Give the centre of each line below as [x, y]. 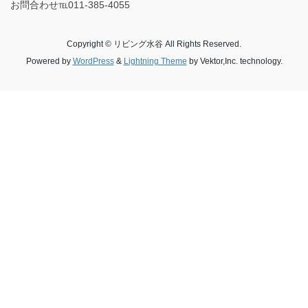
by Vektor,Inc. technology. [234, 62]
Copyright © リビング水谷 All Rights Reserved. [154, 44]
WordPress [93, 62]
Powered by [49, 62]
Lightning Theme [155, 62]
